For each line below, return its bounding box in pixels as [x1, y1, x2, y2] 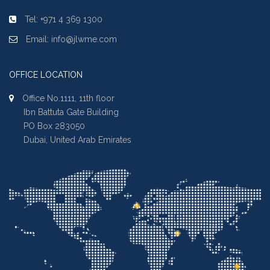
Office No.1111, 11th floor [20, 93, 115, 103]
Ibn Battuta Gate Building [9, 107, 119, 117]
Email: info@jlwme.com [24, 34, 117, 44]
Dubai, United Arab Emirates [9, 134, 131, 145]
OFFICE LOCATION [9, 69, 83, 80]
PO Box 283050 [9, 121, 85, 131]
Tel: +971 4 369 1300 [22, 14, 102, 24]
